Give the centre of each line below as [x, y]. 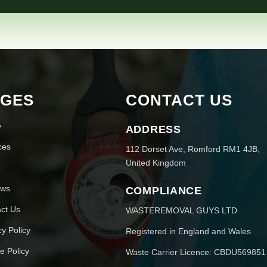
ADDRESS [153, 129]
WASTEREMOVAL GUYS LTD [181, 210]
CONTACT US [179, 100]
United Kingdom [156, 163]
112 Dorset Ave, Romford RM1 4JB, [193, 149]
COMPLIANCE [164, 191]
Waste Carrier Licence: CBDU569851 [195, 252]
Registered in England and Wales [188, 231]
